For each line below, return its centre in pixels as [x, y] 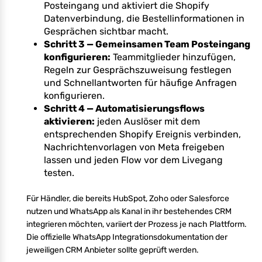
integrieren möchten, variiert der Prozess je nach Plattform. [137, 224]
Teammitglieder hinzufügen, [173, 57]
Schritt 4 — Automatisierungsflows [124, 108]
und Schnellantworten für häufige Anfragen [140, 82]
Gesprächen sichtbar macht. [106, 31]
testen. [59, 173]
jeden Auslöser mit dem [147, 121]
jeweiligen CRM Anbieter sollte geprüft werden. [113, 250]
